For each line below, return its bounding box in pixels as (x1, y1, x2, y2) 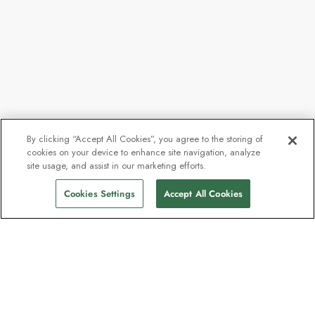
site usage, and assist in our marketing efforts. (27, 159, 207, 172)
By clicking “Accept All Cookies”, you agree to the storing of (27, 132, 264, 146)
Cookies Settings (63, 187, 135, 200)
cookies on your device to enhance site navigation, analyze (27, 146, 261, 159)
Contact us (17, 271, 73, 287)
